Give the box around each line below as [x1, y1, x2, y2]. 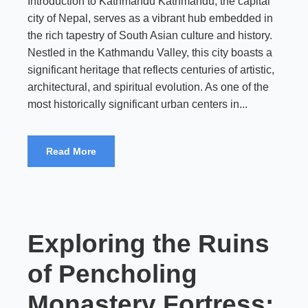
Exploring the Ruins [27, 230, 269, 258]
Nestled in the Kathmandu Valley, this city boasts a [27, 47, 272, 58]
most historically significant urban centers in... [27, 98, 247, 110]
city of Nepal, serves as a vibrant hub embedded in [27, 12, 273, 24]
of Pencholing [27, 260, 197, 288]
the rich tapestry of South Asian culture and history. [27, 30, 272, 41]
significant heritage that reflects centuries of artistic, [27, 64, 274, 76]
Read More [46, 146, 96, 157]
